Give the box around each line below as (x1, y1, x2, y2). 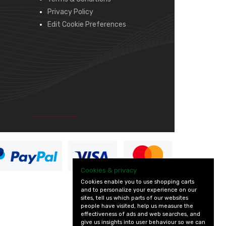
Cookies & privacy (81, 166, 137, 175)
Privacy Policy (47, 8, 93, 16)
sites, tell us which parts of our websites (81, 195, 188, 202)
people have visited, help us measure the (81, 203, 193, 210)
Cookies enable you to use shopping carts (81, 179, 194, 186)
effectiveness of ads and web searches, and (81, 211, 200, 218)
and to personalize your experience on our (81, 187, 197, 194)
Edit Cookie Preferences (47, 20, 126, 29)
